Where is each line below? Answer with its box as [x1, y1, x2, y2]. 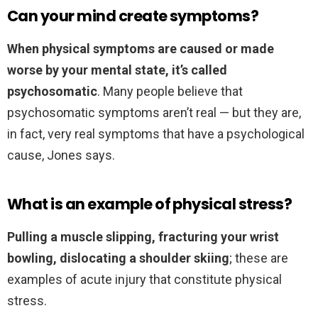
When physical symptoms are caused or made [7, 41, 274, 57]
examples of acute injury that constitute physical [7, 272, 282, 287]
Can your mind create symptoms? [7, 6, 259, 27]
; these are [229, 251, 288, 266]
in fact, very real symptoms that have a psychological [7, 126, 305, 142]
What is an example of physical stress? [7, 194, 292, 215]
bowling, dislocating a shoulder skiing [7, 251, 229, 266]
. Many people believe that [97, 84, 243, 99]
